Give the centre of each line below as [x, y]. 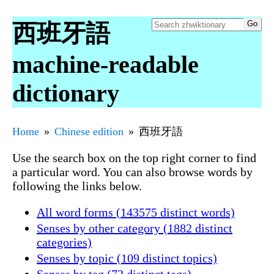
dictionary [66, 93]
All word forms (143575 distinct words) [136, 212]
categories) [64, 242]
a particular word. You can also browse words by [132, 172]
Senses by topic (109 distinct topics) [127, 258]
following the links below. [77, 186]
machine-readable [106, 64]
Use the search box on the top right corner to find [134, 157]
